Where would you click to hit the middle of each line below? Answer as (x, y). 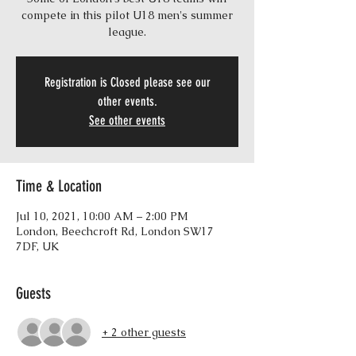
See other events (127, 120)
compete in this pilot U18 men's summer (127, 15)
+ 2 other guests (144, 332)
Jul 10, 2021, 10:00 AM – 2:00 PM (102, 216)
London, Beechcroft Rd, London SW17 (115, 231)
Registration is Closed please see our (127, 82)
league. (127, 32)
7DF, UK (37, 246)
